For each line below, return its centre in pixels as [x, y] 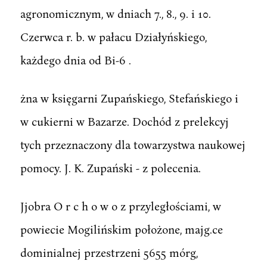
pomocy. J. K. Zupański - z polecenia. [110, 167]
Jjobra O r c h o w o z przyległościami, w [120, 206]
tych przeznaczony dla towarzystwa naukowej [133, 144]
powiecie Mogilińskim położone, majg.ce [121, 229]
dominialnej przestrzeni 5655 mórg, [109, 252]
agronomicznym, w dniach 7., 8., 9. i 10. [115, 13]
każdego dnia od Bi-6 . [75, 60]
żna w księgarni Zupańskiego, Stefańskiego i [129, 98]
